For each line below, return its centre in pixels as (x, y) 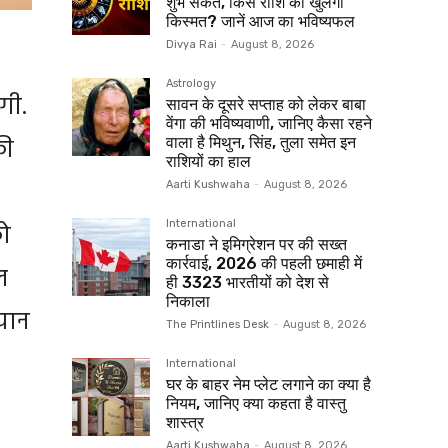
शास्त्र (185, 422)
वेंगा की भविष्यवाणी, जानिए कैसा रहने (269, 123)
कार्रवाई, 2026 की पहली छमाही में (264, 263)
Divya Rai (191, 44)
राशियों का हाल (210, 161)
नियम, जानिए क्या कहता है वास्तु (256, 403)
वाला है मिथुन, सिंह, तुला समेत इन (261, 142)
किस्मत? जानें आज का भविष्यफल (260, 21)
